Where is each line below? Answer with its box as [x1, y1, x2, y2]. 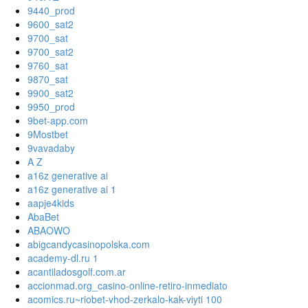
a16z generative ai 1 [27, 182, 116, 197]
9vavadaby [27, 141, 75, 155]
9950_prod [27, 100, 75, 114]
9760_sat [27, 58, 68, 73]
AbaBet [27, 210, 59, 224]
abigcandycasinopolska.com [27, 237, 150, 252]
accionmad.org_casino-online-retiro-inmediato [27, 278, 228, 293]
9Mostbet [27, 127, 68, 142]
